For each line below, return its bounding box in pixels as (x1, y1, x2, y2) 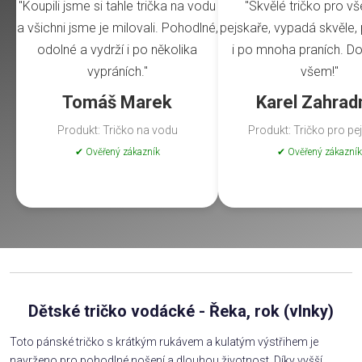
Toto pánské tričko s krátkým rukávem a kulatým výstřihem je (10, 335, 318, 349)
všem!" (300, 64, 339, 80)
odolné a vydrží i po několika (37, 42, 197, 58)
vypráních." (86, 64, 148, 80)
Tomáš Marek (62, 92, 172, 113)
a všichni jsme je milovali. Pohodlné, (16, 20, 218, 36)
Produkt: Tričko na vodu (57, 124, 178, 137)
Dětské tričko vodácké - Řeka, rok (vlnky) (28, 301, 334, 322)
